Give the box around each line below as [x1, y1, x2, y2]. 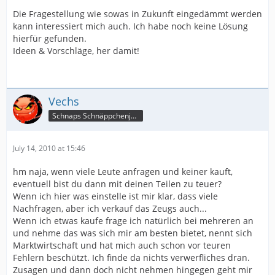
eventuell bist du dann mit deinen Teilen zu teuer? [13, 178, 222, 190]
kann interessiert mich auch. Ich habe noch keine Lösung [13, 20, 248, 32]
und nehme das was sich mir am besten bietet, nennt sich [13, 227, 252, 239]
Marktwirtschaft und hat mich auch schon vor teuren [13, 239, 231, 251]
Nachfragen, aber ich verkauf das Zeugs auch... [13, 203, 207, 214]
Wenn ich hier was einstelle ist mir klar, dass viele [13, 190, 218, 202]
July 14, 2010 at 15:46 [13, 143, 85, 153]
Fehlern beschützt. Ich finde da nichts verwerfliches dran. [13, 252, 250, 263]
